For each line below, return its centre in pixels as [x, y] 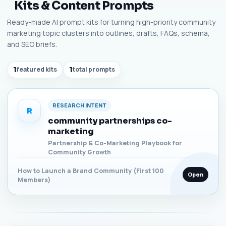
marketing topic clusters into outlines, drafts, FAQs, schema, [108, 33]
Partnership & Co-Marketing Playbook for [115, 143]
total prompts [94, 69]
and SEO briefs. [32, 44]
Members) [34, 180]
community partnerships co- [110, 121]
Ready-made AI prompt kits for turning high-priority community [111, 22]
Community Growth [79, 152]
